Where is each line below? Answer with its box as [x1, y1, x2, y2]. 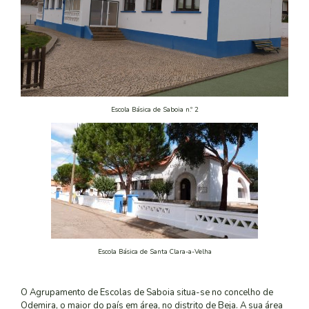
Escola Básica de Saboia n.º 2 [110, 104, 199, 114]
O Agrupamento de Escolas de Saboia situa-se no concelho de [21, 286, 273, 299]
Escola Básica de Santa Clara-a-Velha [97, 247, 212, 257]
